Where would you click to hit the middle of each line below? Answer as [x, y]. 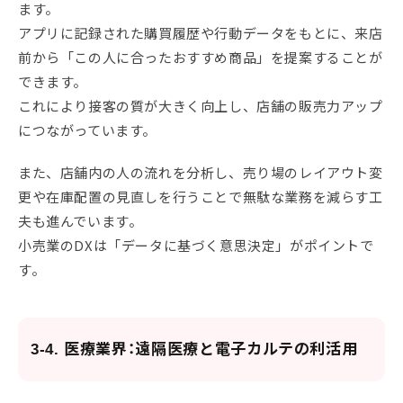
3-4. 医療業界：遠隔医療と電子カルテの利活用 [194, 350]
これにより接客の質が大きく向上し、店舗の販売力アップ [201, 106]
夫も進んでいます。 [81, 221]
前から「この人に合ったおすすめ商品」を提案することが [201, 58]
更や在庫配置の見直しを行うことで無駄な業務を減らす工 [201, 197]
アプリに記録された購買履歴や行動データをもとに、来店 [201, 33]
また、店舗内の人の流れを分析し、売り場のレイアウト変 [201, 173]
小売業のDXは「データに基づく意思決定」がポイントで [196, 246]
